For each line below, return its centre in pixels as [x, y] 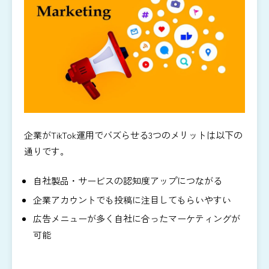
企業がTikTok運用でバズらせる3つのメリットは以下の [133, 134]
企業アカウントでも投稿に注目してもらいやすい [132, 199]
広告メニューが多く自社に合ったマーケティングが [137, 219]
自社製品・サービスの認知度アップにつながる [128, 181]
